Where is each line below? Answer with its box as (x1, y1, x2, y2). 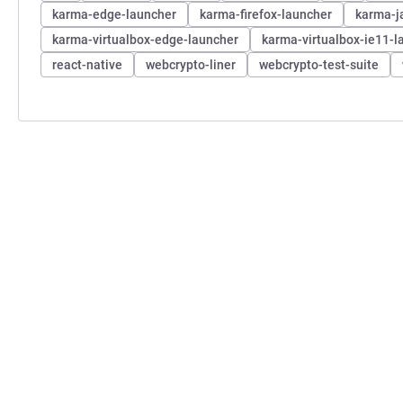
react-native (52, 57, 122, 72)
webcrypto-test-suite (259, 57, 379, 72)
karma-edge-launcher (52, 6, 176, 22)
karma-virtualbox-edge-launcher (52, 31, 238, 47)
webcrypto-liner (146, 57, 236, 72)
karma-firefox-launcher (200, 6, 332, 22)
